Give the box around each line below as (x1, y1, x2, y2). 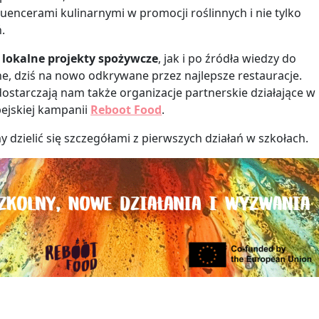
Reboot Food (90, 102, 162, 118)
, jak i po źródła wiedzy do (158, 51, 297, 67)
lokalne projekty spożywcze (2, 51, 159, 67)
